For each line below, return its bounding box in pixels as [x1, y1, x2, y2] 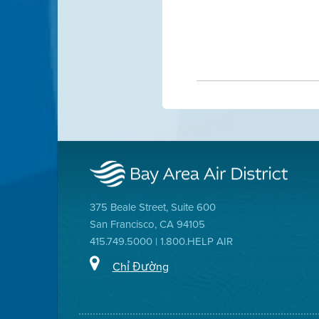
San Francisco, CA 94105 [89, 216, 205, 231]
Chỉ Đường [112, 258, 169, 274]
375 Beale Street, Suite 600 [89, 199, 216, 214]
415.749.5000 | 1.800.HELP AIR [89, 234, 233, 249]
